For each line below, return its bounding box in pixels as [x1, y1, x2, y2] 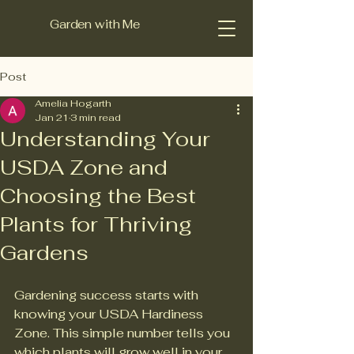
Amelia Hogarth [35, 97, 111, 110]
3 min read [70, 111, 121, 124]
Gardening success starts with [14, 287, 201, 303]
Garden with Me [50, 17, 140, 32]
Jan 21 [35, 111, 69, 124]
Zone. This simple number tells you [14, 325, 233, 341]
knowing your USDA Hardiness [14, 306, 206, 322]
